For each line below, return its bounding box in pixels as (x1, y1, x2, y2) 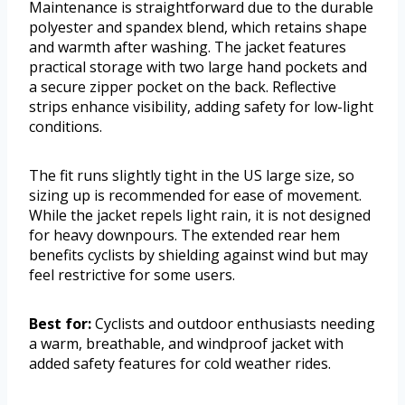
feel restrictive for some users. (29, 265, 235, 286)
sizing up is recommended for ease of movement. (29, 185, 362, 206)
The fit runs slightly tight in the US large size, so (29, 165, 354, 186)
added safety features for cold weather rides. (29, 353, 331, 374)
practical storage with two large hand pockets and (29, 57, 367, 78)
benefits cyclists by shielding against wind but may (29, 245, 368, 266)
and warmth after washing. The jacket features (29, 37, 346, 58)
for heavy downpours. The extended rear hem (29, 225, 340, 246)
